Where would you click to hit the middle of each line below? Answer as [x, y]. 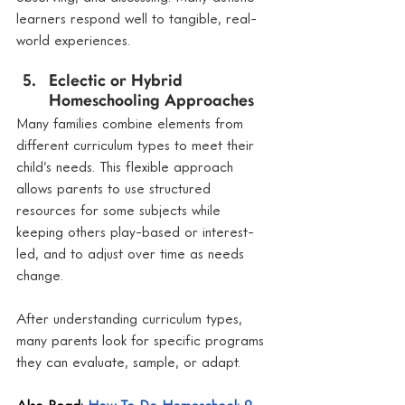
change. [40, 274]
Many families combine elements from [132, 122]
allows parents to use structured [116, 188]
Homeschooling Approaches [151, 101]
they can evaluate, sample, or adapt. [128, 361]
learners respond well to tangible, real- [137, 18]
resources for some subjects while [121, 209]
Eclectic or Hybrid [118, 81]
